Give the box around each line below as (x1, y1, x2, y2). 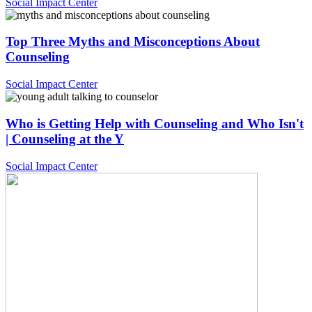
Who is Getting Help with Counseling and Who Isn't (6, 116, 304, 131)
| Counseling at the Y (6, 131, 124, 146)
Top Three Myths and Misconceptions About (6, 34, 260, 49)
